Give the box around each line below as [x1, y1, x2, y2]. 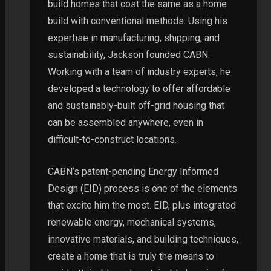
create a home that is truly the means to [47, 250, 214, 262]
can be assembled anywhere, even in [47, 116, 203, 128]
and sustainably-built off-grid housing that [47, 99, 224, 111]
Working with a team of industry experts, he [47, 65, 230, 77]
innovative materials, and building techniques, [47, 233, 238, 245]
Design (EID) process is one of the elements [47, 182, 237, 194]
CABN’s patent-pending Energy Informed [47, 165, 218, 177]
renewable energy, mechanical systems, [47, 216, 216, 228]
